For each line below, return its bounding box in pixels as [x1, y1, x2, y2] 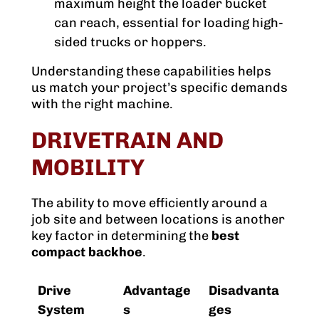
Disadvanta [209, 283, 279, 299]
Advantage [123, 283, 191, 299]
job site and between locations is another [31, 211, 285, 228]
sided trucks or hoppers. [54, 34, 206, 51]
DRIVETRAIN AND [31, 127, 224, 155]
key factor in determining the [31, 228, 211, 244]
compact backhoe [31, 244, 142, 261]
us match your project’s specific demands [31, 80, 288, 96]
